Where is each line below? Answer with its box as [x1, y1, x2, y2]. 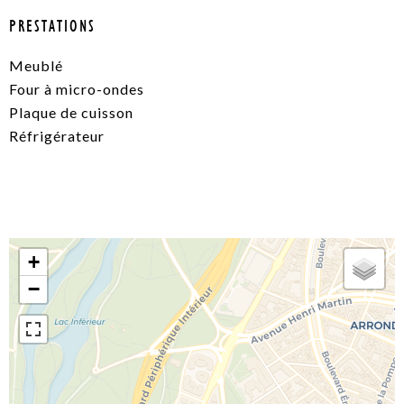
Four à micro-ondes [9, 80, 144, 98]
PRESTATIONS [9, 16, 96, 37]
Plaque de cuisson [9, 104, 133, 122]
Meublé [9, 57, 63, 75]
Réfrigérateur [9, 127, 105, 145]
